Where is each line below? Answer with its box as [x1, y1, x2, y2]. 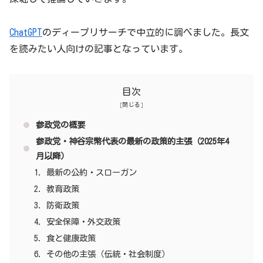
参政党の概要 [36, 120, 86, 130]
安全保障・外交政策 [46, 217, 120, 226]
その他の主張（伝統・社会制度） [46, 249, 170, 259]
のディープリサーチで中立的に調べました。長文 [42, 27, 249, 37]
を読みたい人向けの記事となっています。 [9, 43, 188, 53]
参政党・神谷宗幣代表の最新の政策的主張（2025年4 [36, 137, 230, 146]
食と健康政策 [46, 233, 96, 242]
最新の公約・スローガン [46, 168, 137, 177]
